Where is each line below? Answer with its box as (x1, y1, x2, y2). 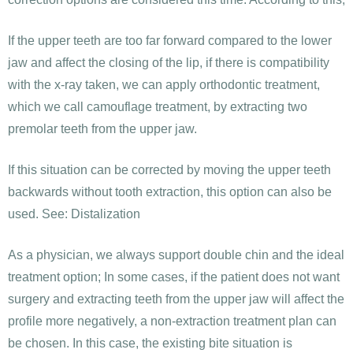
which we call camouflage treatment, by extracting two (8, 100, 307, 114)
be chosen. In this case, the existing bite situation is (8, 336, 292, 351)
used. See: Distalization (8, 207, 140, 221)
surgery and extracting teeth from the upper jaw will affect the (8, 292, 344, 307)
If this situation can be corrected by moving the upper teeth (8, 163, 331, 177)
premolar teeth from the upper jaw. (8, 122, 197, 136)
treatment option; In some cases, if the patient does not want (8, 270, 340, 284)
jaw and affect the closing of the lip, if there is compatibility (8, 56, 329, 70)
